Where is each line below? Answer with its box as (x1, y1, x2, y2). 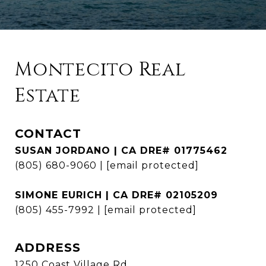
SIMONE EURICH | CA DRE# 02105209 (15, 189, 218, 201)
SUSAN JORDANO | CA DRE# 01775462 (15, 145, 227, 157)
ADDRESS (15, 240, 81, 255)
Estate (15, 83, 81, 109)
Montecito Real (15, 57, 186, 83)
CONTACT (15, 126, 81, 141)
